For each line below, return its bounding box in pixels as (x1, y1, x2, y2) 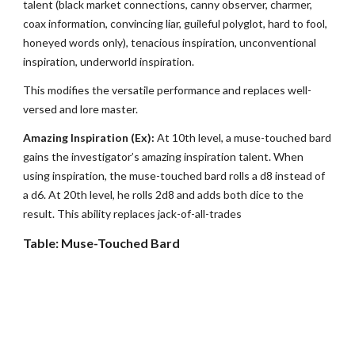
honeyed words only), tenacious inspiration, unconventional (23, 36, 317, 49)
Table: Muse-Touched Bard (23, 235, 181, 250)
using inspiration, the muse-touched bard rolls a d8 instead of (23, 169, 326, 182)
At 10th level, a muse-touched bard (155, 131, 332, 144)
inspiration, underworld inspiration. (23, 55, 195, 68)
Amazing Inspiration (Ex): (23, 131, 155, 144)
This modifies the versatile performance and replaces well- (23, 83, 312, 97)
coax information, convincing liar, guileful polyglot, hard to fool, (23, 17, 328, 30)
